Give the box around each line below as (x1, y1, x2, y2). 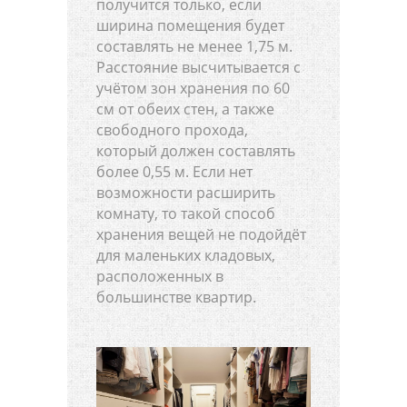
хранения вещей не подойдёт (96, 224, 306, 245)
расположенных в (96, 266, 223, 287)
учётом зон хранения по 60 (96, 78, 290, 99)
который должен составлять (96, 141, 295, 162)
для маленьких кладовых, (96, 245, 275, 266)
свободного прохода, (96, 120, 248, 141)
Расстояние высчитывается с (96, 57, 301, 78)
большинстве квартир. (96, 287, 256, 308)
